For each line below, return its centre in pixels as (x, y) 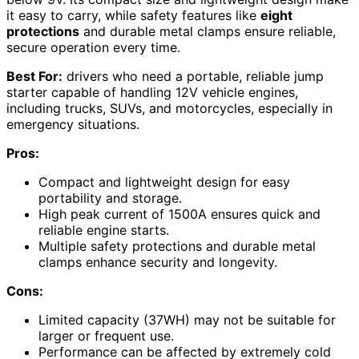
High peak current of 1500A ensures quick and (179, 214)
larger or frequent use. (106, 335)
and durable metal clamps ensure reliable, (208, 31)
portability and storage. (110, 198)
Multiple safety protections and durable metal (177, 246)
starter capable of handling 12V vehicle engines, (152, 92)
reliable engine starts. (104, 230)
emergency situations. (73, 124)
